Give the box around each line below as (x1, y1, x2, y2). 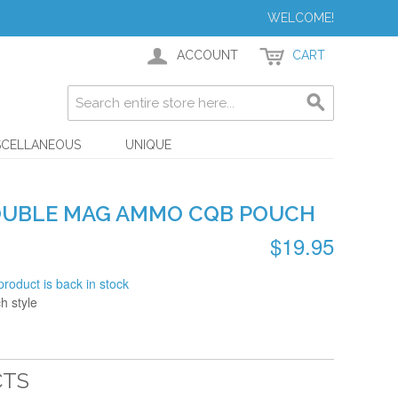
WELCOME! (267, 11, 334, 25)
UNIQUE (125, 138, 171, 152)
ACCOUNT (177, 48, 238, 62)
